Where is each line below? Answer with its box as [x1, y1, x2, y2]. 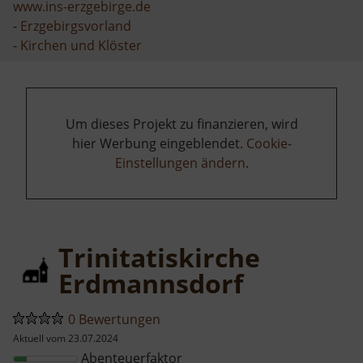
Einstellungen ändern [114, 153, 246, 172]
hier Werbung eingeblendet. [71, 134, 246, 152]
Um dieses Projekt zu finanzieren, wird [65, 114, 298, 133]
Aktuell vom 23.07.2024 [13, 331, 118, 345]
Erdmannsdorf [58, 265, 243, 301]
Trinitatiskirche [58, 239, 260, 275]
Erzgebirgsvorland [20, 16, 131, 35]
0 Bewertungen [68, 310, 160, 328]
